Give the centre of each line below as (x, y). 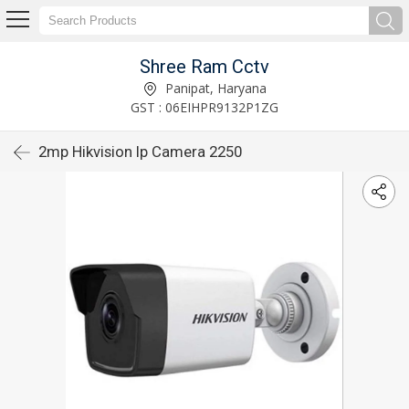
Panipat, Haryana (214, 88)
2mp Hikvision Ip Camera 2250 (140, 152)
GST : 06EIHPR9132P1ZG (204, 107)
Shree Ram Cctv (204, 66)
